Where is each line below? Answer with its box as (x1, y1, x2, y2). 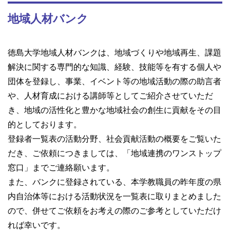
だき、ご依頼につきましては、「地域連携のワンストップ (8, 149, 221, 158)
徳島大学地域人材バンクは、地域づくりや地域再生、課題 (8, 48, 221, 57)
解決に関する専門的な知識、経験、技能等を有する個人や (8, 63, 221, 72)
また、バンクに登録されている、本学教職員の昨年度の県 (8, 178, 221, 187)
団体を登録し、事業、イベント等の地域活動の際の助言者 (8, 77, 221, 86)
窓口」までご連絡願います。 (8, 163, 114, 172)
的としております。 (8, 120, 82, 129)
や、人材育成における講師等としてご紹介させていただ (8, 91, 213, 101)
